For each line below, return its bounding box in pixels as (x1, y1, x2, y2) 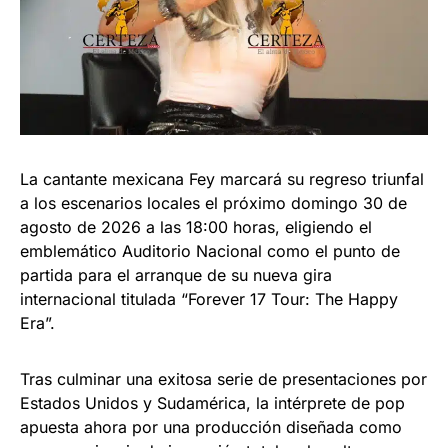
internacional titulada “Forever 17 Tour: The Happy (20, 288, 398, 309)
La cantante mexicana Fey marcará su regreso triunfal (20, 168, 424, 189)
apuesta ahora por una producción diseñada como (20, 416, 402, 437)
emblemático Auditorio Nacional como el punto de (20, 240, 400, 261)
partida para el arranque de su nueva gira (20, 264, 332, 285)
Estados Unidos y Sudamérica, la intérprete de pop (20, 392, 405, 413)
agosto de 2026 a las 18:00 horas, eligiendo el (20, 216, 372, 237)
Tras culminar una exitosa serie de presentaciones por (20, 368, 427, 389)
